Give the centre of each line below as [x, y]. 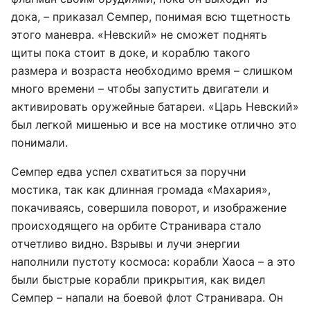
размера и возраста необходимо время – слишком [152, 71]
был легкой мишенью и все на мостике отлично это [154, 125]
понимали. [39, 143]
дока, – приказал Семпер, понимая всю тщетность [151, 17]
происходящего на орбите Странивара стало [136, 226]
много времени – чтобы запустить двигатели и [140, 89]
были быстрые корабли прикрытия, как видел [138, 280]
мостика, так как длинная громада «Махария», [141, 190]
